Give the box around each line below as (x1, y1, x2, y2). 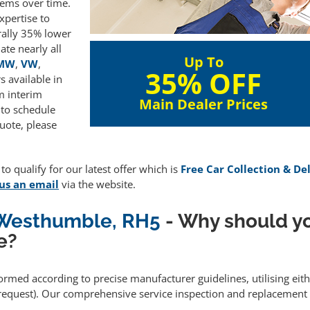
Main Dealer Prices (139, 95, 268, 113)
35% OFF (145, 64, 262, 102)
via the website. (59, 177, 136, 192)
